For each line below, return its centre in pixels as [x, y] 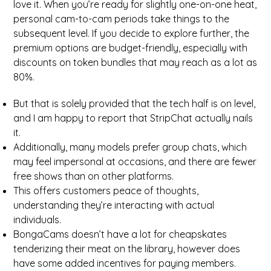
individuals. [38, 220]
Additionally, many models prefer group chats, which [130, 147]
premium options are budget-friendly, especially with [131, 48]
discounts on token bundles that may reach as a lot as [135, 62]
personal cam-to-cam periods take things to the [122, 19]
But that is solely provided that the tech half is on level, [135, 103]
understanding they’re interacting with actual [114, 205]
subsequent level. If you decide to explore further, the [132, 33]
